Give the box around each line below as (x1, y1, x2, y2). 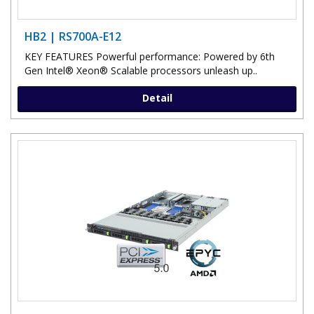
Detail (142, 90, 172, 104)
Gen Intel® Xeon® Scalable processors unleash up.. (25, 63, 257, 77)
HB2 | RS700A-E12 (25, 28, 121, 44)
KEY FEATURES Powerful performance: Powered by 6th (25, 49, 275, 63)
